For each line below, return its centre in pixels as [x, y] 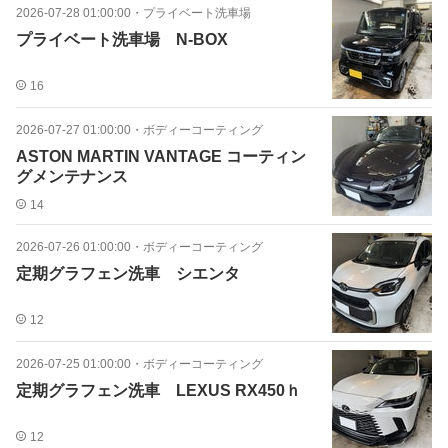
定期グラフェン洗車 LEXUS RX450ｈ [158, 390]
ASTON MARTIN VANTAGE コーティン [161, 156]
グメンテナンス [72, 176]
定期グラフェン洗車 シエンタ [128, 273]
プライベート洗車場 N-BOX [122, 39]
